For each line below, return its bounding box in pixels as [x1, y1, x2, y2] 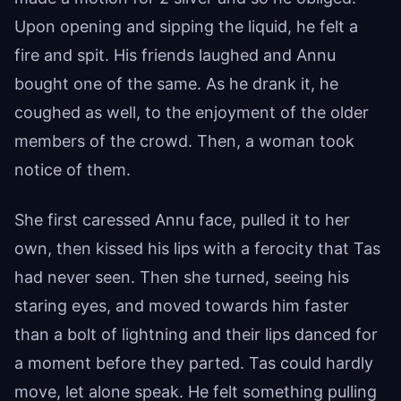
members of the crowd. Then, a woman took [14, 131, 354, 150]
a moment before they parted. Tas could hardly [14, 353, 373, 372]
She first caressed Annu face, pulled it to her [14, 209, 350, 229]
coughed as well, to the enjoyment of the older [14, 102, 369, 122]
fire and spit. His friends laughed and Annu [14, 45, 336, 64]
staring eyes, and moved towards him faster [14, 295, 349, 315]
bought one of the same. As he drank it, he [14, 73, 338, 93]
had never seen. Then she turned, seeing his [14, 267, 349, 286]
